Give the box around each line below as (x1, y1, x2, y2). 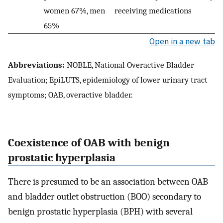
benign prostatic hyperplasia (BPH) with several (8, 206, 193, 218)
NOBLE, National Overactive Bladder (65, 60, 194, 70)
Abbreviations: (8, 60, 65, 70)
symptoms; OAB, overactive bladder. (8, 90, 133, 100)
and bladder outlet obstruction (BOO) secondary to (8, 191, 201, 203)
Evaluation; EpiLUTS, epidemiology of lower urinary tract (8, 75, 208, 85)
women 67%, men (44, 5, 105, 15)
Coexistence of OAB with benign (8, 136, 170, 149)
